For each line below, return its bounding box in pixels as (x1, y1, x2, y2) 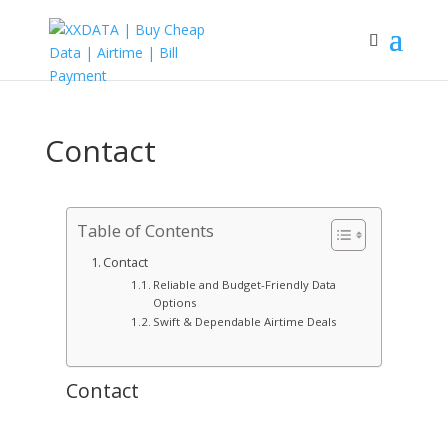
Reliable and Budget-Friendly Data (153, 276, 336, 292)
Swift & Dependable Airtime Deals (153, 313, 336, 329)
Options (153, 294, 196, 310)
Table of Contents (76, 218, 214, 242)
